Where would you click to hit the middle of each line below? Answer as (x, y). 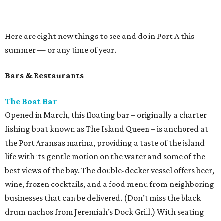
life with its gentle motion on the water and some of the (105, 156)
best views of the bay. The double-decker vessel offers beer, (110, 170)
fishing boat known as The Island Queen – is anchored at (107, 129)
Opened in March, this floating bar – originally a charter (106, 115)
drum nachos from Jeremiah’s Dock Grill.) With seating (105, 211)
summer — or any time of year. (61, 50)
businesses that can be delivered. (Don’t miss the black (103, 198)
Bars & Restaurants (44, 75)
